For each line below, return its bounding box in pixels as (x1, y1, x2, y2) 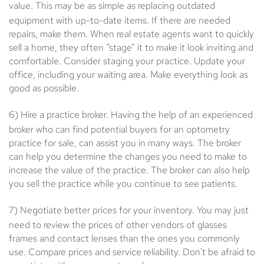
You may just (197, 204, 249, 217)
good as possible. (9, 82, 79, 95)
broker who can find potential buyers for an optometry (9, 123, 230, 136)
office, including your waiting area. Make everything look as (9, 68, 248, 81)
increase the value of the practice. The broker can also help (9, 164, 250, 177)
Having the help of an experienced (108, 108, 253, 121)
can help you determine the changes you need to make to (9, 150, 247, 163)
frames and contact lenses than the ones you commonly (9, 232, 240, 245)
